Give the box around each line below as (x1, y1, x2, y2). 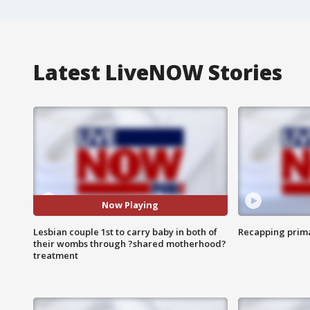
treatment (33, 248, 78, 262)
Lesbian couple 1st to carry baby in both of (33, 225, 217, 238)
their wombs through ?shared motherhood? (33, 237, 226, 250)
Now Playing (102, 199, 159, 212)
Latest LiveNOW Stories (33, 57, 282, 86)
